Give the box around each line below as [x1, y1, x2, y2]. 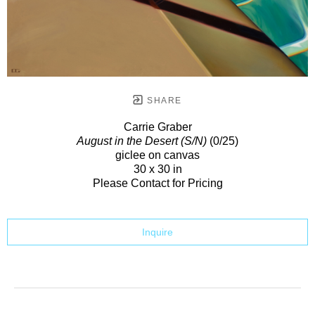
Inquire [142, 226, 173, 238]
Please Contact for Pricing [92, 176, 223, 189]
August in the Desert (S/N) [77, 134, 207, 147]
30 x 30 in [133, 162, 182, 175]
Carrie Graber [123, 120, 192, 133]
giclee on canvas [115, 148, 200, 161]
